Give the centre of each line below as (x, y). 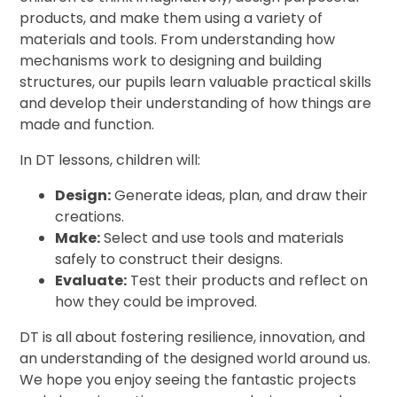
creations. (90, 216)
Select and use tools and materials (222, 237)
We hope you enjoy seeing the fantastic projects (188, 379)
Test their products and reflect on (248, 280)
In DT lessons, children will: (110, 160)
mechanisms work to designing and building (171, 60)
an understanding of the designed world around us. (195, 358)
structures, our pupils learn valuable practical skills (196, 82)
